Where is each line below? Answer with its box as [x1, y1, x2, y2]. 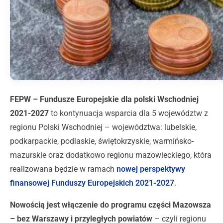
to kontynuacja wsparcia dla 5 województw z [49, 109, 208, 118]
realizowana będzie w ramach [10, 164, 116, 174]
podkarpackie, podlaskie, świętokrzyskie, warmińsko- [10, 136, 194, 146]
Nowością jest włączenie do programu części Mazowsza [10, 200, 211, 210]
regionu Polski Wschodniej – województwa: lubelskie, [10, 122, 197, 132]
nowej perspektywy [116, 164, 185, 174]
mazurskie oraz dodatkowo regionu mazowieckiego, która [10, 150, 212, 160]
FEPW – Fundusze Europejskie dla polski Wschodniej [10, 95, 199, 105]
